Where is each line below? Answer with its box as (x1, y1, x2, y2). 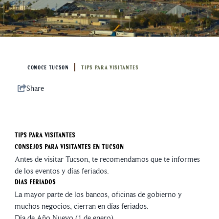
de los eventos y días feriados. (15, 166, 111, 176)
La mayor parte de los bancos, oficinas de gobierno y (15, 190, 182, 199)
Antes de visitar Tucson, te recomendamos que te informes (15, 154, 200, 164)
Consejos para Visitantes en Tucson (15, 144, 124, 151)
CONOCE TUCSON (27, 65, 69, 71)
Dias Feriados (15, 179, 56, 186)
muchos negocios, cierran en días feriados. (15, 201, 149, 211)
